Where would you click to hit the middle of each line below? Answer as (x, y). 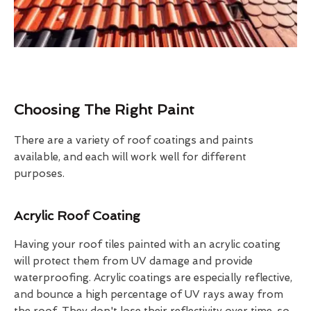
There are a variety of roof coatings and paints (134, 140)
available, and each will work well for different (130, 157)
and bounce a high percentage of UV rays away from (149, 294)
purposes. (39, 173)
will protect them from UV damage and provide (133, 261)
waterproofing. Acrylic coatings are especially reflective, (153, 277)
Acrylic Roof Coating (77, 215)
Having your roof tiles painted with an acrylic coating (147, 244)
